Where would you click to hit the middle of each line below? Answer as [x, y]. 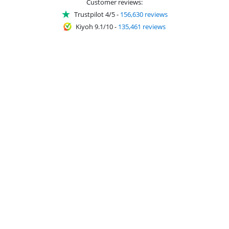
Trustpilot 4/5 [94, 14]
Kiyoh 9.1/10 [94, 26]
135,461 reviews [142, 26]
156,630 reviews [144, 14]
